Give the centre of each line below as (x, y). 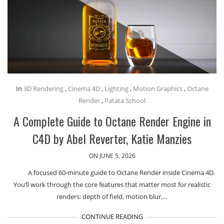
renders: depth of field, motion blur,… (112, 197)
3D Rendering (43, 89)
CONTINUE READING (112, 217)
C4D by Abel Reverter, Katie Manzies (112, 139)
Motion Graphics (157, 89)
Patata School (125, 101)
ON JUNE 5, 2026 (112, 156)
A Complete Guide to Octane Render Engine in (112, 121)
